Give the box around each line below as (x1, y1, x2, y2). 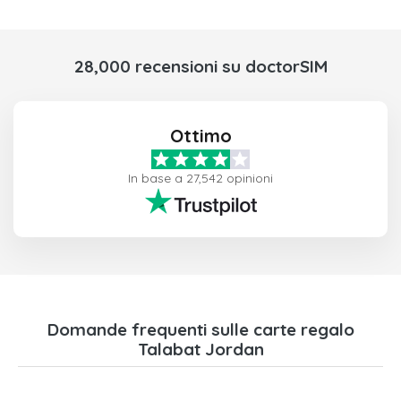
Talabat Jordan (137, 337, 264, 360)
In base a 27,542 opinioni (128, 169, 273, 186)
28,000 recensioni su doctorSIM (73, 55, 328, 77)
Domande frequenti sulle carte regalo (47, 318, 354, 340)
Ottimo (169, 124, 232, 147)
